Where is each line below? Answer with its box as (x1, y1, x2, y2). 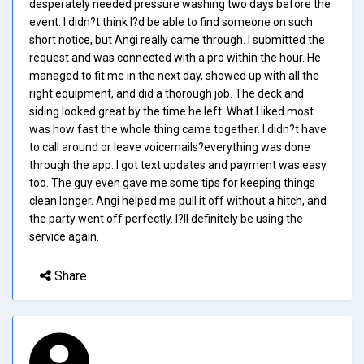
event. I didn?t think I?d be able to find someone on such (29, 15, 313, 28)
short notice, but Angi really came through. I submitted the (29, 32, 325, 46)
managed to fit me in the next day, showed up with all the (29, 68, 319, 82)
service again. (29, 229, 99, 243)
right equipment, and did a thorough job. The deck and (29, 86, 304, 100)
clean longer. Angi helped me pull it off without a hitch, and (29, 193, 327, 207)
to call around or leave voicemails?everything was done (29, 140, 310, 154)
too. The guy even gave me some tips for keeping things (29, 175, 315, 189)
